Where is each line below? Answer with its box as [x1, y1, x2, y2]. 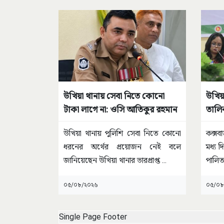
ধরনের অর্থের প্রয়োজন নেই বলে [63, 142, 181, 152]
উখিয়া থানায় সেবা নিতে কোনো [63, 90, 164, 101]
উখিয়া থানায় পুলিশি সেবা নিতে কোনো [63, 128, 181, 138]
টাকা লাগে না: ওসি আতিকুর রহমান [63, 104, 177, 115]
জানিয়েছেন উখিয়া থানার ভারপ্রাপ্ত [63, 155, 162, 165]
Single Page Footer [59, 212, 127, 222]
